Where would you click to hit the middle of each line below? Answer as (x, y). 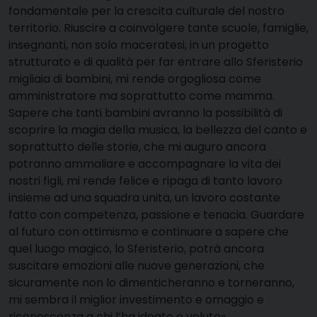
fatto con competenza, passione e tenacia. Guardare (156, 215)
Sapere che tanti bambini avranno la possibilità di (145, 113)
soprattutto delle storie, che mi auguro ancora (137, 147)
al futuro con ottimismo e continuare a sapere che (149, 232)
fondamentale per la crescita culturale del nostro (146, 11)
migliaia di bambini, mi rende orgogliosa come (135, 79)
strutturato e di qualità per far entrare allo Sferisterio (156, 62)
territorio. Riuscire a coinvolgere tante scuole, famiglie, (158, 28)
